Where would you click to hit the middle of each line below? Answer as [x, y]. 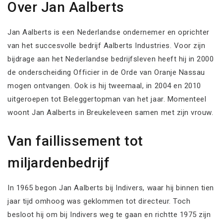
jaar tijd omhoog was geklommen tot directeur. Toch [99, 201]
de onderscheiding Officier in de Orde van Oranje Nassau [106, 72]
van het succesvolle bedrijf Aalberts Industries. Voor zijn [107, 45]
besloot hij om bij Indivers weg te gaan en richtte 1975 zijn [109, 215]
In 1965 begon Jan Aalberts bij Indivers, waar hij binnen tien [111, 188]
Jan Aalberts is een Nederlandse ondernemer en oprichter [109, 32]
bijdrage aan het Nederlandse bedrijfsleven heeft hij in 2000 [111, 59]
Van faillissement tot [76, 141]
